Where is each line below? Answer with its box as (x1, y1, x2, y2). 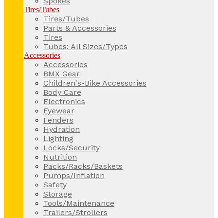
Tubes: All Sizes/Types (43, 41, 127, 51)
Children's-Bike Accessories (43, 78, 146, 88)
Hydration (43, 124, 80, 134)
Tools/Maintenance (43, 198, 114, 208)
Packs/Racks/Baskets (43, 161, 123, 171)
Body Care (43, 87, 81, 97)
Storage (43, 189, 72, 199)
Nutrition (43, 152, 77, 162)
